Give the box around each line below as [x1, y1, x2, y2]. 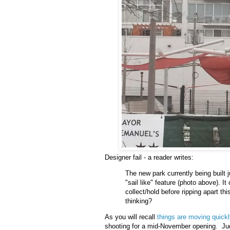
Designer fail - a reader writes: [105, 154, 194, 162]
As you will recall [105, 213, 157, 221]
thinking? [125, 197, 152, 205]
